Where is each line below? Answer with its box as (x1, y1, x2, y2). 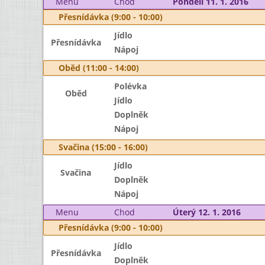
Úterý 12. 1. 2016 (172, 206, 241, 218)
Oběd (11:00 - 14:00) (59, 62, 139, 73)
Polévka (114, 80, 147, 92)
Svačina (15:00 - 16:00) (59, 141, 148, 153)
